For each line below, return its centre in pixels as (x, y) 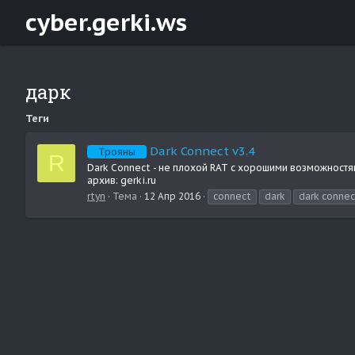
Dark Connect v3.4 (202, 151)
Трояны (117, 151)
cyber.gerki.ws (106, 22)
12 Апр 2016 (172, 196)
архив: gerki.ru (122, 180)
